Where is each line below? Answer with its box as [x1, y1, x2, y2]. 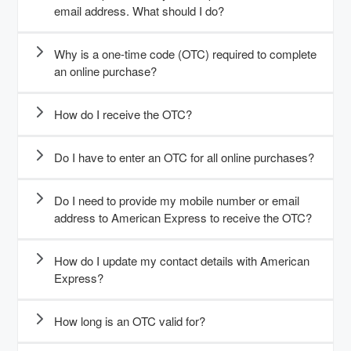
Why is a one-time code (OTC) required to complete [54, 45, 317, 63]
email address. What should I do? [54, 2, 224, 20]
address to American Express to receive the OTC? [54, 209, 312, 226]
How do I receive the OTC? [54, 106, 192, 123]
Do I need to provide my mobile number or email [54, 192, 299, 209]
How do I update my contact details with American [54, 252, 309, 270]
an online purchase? [54, 63, 157, 80]
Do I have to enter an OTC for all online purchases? [54, 149, 314, 166]
